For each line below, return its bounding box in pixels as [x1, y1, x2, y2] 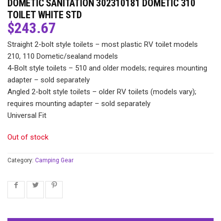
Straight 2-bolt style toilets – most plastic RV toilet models [7, 39, 198, 49]
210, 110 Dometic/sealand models [7, 51, 118, 61]
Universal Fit [7, 110, 46, 120]
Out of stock [7, 132, 48, 142]
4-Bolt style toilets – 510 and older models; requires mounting [7, 63, 207, 73]
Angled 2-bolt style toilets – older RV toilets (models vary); [7, 87, 196, 96]
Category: [7, 156, 35, 164]
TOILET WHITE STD [7, 8, 82, 21]
